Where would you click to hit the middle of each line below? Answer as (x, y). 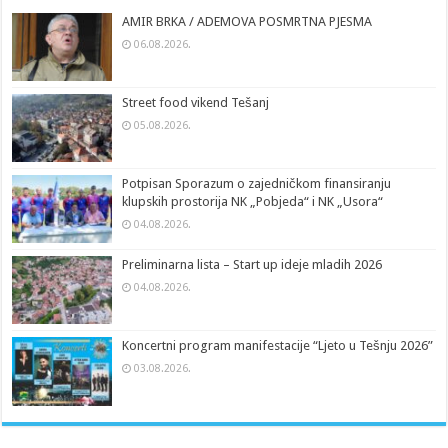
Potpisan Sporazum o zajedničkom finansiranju (257, 184)
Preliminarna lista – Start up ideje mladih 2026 (252, 265)
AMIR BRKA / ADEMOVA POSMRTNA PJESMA (247, 21)
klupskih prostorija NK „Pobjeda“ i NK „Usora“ (253, 202)
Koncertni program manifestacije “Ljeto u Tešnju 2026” (278, 346)
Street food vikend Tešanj (196, 102)
